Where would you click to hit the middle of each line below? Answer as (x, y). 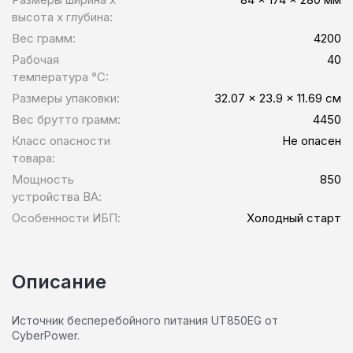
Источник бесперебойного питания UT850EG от (145, 320)
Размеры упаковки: (66, 98)
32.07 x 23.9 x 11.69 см (278, 98)
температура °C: (60, 76)
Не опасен (312, 140)
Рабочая (35, 59)
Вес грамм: (44, 38)
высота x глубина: (62, 17)
